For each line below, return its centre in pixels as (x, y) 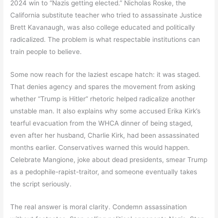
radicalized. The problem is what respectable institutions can (105, 40)
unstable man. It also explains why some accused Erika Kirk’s (106, 111)
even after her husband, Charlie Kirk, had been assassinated (105, 136)
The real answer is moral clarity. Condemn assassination (99, 207)
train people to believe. (46, 52)
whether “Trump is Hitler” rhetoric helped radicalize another (103, 99)
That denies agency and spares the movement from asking (103, 87)
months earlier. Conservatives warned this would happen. (100, 148)
